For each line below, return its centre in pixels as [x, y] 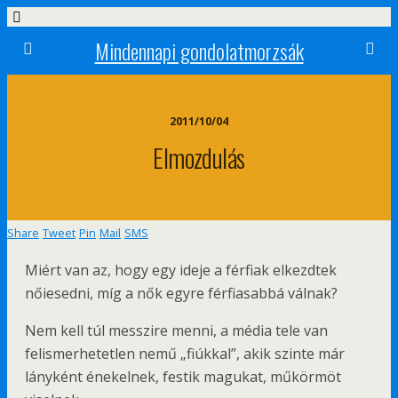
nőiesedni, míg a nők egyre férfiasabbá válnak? [181, 293]
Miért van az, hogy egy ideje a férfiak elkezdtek [181, 270]
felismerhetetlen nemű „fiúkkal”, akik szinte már [185, 354]
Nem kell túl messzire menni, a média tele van [176, 330]
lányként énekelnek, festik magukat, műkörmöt [183, 377]
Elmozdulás [199, 157]
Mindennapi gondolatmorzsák [199, 51]
